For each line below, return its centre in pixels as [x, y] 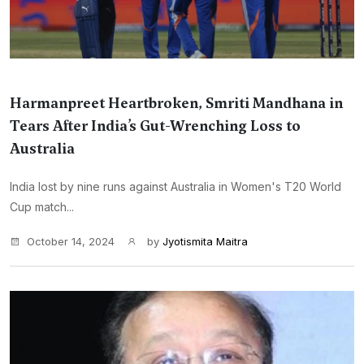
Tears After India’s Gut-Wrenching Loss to [155, 126]
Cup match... [42, 207]
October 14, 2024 [71, 241]
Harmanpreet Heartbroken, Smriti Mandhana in [176, 103]
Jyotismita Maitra [205, 241]
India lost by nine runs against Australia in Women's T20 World [175, 186]
